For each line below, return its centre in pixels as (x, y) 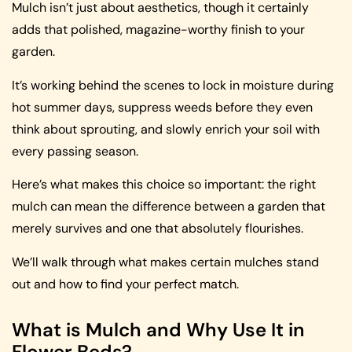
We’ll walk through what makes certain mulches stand (165, 262)
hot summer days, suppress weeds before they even (162, 107)
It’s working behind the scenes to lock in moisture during (173, 85)
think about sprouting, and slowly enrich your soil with (166, 129)
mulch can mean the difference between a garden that (169, 207)
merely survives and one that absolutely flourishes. (158, 229)
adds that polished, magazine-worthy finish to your (158, 30)
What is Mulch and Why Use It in (158, 329)
